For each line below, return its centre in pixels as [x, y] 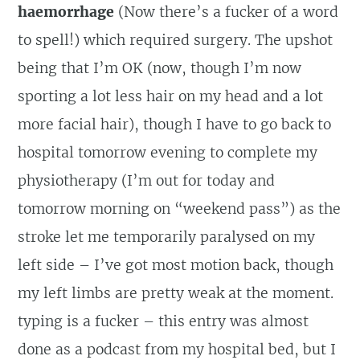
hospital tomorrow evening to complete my [168, 153]
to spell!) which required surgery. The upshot [176, 41]
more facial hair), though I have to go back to [175, 125]
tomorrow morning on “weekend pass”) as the [180, 209]
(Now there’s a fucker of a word [227, 12]
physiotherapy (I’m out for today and [147, 181]
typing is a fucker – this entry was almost [164, 322]
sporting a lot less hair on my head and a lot [171, 97]
